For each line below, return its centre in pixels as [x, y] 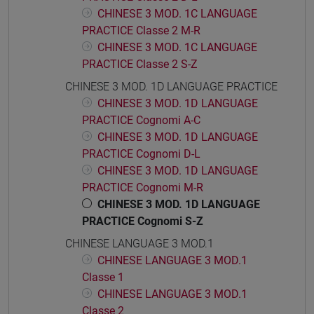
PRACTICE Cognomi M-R [143, 188]
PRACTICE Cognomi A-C [141, 121]
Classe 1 [103, 278]
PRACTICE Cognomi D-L [141, 154]
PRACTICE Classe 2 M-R [141, 31]
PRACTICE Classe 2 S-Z [140, 64]
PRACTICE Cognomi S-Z [143, 221]
